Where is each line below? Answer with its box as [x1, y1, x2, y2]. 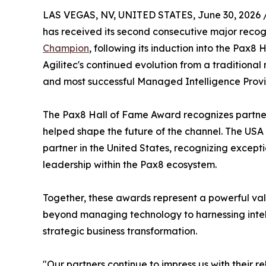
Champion [43, 42, 89, 55]
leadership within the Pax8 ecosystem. [43, 159, 217, 171]
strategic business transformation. [43, 225, 197, 237]
